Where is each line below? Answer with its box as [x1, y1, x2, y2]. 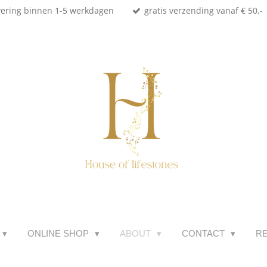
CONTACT [182, 228, 227, 238]
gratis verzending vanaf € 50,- [144, 5, 263, 16]
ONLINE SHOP [27, 228, 91, 238]
